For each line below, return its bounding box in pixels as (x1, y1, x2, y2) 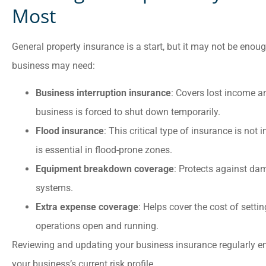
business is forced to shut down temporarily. (36, 106, 220, 118)
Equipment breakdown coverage (36, 163, 174, 175)
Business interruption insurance (36, 87, 171, 99)
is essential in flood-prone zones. (36, 144, 172, 156)
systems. (36, 182, 73, 194)
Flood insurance (36, 125, 104, 137)
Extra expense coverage (36, 201, 138, 213)
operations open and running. (36, 220, 159, 232)
